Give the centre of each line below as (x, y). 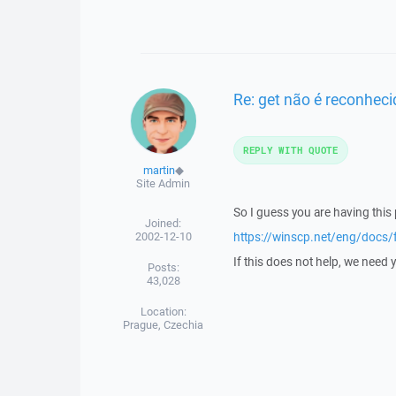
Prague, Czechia (164, 325)
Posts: (163, 267)
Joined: (164, 223)
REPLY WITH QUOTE (290, 150)
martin (159, 170)
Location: (163, 312)
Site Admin (164, 183)
